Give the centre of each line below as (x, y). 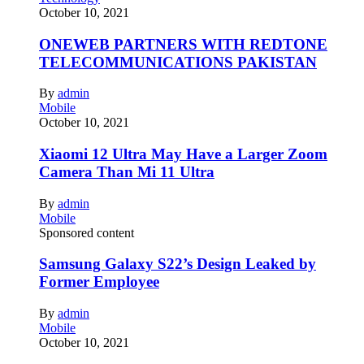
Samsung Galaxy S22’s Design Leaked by (178, 264)
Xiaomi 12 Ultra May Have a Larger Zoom (183, 154)
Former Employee (99, 282)
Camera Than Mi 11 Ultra (127, 172)
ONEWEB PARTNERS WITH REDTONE (183, 44)
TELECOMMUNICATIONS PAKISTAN (178, 62)
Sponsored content (87, 232)
